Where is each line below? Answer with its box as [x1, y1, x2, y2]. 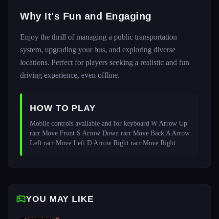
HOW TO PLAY [30, 103, 96, 113]
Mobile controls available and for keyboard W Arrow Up [30, 120, 187, 127]
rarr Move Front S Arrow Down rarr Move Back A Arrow [30, 130, 190, 137]
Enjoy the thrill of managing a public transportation [20, 33, 177, 41]
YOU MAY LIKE [26, 194, 94, 204]
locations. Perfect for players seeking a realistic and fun [20, 58, 189, 66]
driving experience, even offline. [20, 71, 120, 79]
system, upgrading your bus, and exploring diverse [20, 45, 175, 54]
